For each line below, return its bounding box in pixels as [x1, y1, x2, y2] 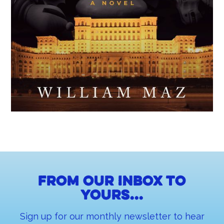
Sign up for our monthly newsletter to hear [19, 210, 204, 221]
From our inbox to [38, 174, 186, 189]
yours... [80, 188, 143, 203]
